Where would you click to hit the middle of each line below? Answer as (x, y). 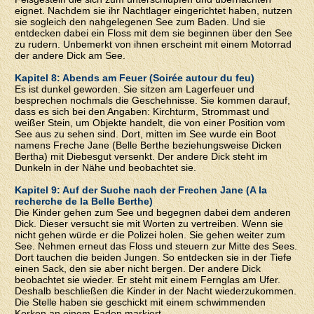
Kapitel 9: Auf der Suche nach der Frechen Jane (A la (141, 190)
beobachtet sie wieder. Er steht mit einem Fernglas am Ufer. (148, 279)
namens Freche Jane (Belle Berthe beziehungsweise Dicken (149, 145)
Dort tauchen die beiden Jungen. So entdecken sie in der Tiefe (153, 257)
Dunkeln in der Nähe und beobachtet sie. (106, 167)
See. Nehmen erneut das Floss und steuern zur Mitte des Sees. (156, 246)
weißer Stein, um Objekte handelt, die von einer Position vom (150, 122)
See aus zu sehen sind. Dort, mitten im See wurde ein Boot (146, 134)
